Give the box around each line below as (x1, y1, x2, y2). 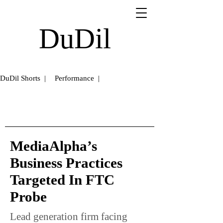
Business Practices (10, 155, 122, 171)
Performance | (55, 74, 100, 82)
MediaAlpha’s (10, 138, 97, 154)
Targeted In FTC (10, 172, 114, 188)
